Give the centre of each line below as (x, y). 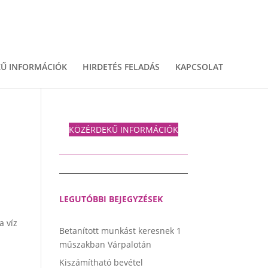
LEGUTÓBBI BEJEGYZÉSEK (111, 199)
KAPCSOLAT (199, 67)
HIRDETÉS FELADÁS (121, 67)
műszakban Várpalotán (105, 244)
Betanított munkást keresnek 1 (120, 231)
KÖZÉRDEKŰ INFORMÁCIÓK (123, 130)
